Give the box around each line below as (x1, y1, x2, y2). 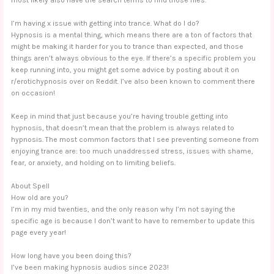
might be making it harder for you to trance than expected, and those (11, 42, 244, 51)
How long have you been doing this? (11, 251, 132, 261)
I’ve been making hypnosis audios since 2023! (11, 263, 169, 272)
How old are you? (11, 193, 69, 202)
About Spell (11, 182, 50, 191)
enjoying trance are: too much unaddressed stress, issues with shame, (11, 147, 254, 156)
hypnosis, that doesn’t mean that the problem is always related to (11, 124, 235, 133)
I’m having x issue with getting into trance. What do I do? (11, 18, 200, 28)
